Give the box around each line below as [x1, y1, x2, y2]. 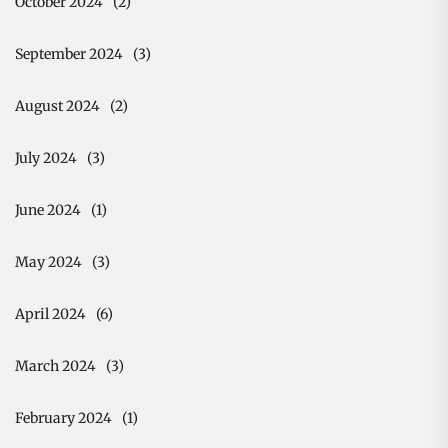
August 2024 [15, 96, 100, 115]
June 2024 [15, 200, 81, 219]
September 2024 [15, 44, 123, 63]
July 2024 [15, 148, 77, 167]
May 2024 [15, 252, 82, 271]
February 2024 [15, 408, 112, 427]
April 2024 [15, 304, 86, 323]
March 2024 [15, 356, 96, 375]
